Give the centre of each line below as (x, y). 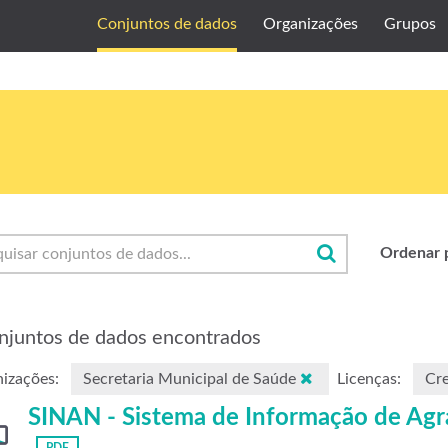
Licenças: (369, 379)
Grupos (410, 24)
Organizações (310, 24)
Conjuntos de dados (167, 24)
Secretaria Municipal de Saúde (191, 379)
